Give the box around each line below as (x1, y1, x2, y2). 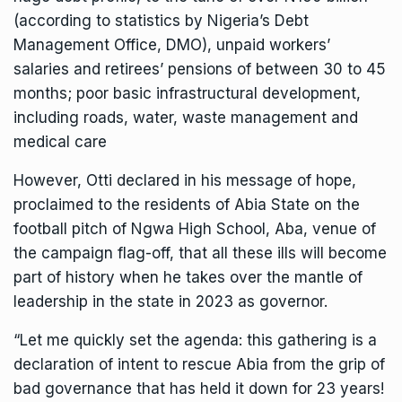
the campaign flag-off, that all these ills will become (13, 244, 387, 263)
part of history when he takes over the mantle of (13, 268, 363, 287)
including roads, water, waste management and (13, 109, 358, 127)
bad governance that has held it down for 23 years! (13, 380, 384, 398)
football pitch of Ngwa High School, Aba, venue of (13, 220, 376, 239)
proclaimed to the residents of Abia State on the (13, 196, 360, 214)
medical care (13, 133, 107, 152)
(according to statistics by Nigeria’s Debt (13, 12, 309, 31)
